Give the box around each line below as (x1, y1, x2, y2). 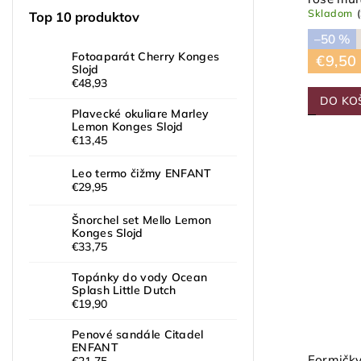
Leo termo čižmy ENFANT (72, 165, 212, 180)
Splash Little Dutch (72, 282, 176, 297)
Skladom (308, 6, 353, 20)
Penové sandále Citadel (72, 326, 204, 342)
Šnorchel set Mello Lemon (72, 212, 212, 227)
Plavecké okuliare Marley (72, 106, 210, 121)
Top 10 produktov (29, 8, 139, 25)
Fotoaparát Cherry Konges (72, 48, 220, 64)
